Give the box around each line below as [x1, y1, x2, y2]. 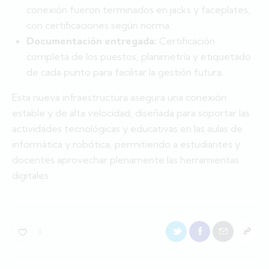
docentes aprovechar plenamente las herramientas [12, 154, 239, 166]
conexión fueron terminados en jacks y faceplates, [26, 4, 250, 16]
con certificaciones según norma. [26, 19, 171, 32]
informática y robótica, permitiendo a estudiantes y [12, 138, 240, 151]
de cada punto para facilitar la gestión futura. [26, 66, 223, 79]
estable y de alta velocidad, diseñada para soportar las [12, 107, 250, 119]
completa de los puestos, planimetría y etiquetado [26, 50, 251, 63]
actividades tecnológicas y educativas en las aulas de [12, 122, 243, 135]
